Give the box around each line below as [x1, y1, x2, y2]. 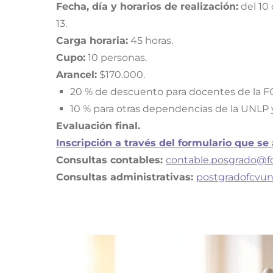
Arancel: [56, 69, 97, 81]
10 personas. [85, 52, 147, 64]
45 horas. [128, 35, 173, 47]
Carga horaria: [56, 35, 128, 47]
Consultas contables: [56, 154, 166, 166]
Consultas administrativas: [56, 171, 196, 183]
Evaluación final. [56, 120, 140, 132]
